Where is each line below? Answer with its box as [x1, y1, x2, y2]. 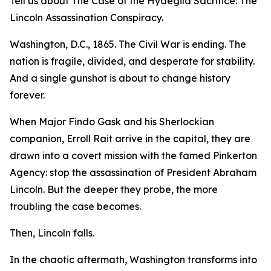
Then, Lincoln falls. [10, 227, 94, 240]
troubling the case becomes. [10, 200, 141, 213]
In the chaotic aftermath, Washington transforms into [10, 253, 257, 266]
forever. [10, 89, 45, 102]
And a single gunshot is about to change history [10, 72, 230, 85]
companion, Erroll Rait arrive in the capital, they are [10, 132, 250, 145]
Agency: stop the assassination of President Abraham [10, 166, 256, 179]
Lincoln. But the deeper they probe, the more [10, 183, 218, 196]
